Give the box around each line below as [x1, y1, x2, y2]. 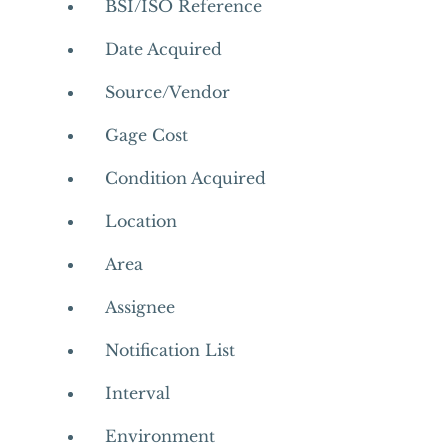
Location [104, 211, 177, 231]
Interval [104, 383, 170, 403]
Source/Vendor [104, 82, 230, 102]
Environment [104, 426, 215, 446]
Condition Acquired [104, 168, 266, 188]
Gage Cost [104, 125, 188, 145]
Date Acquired [104, 39, 222, 59]
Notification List [104, 340, 235, 360]
